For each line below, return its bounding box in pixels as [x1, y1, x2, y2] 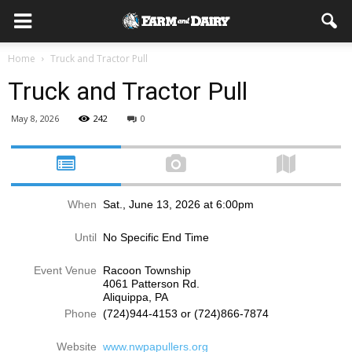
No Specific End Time [102, 231, 209, 244]
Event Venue [33, 264, 97, 277]
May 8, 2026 [11, 112, 59, 124]
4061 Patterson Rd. [102, 277, 200, 291]
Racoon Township [102, 264, 191, 277]
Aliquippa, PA [102, 291, 168, 304]
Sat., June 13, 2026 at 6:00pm [102, 198, 254, 211]
